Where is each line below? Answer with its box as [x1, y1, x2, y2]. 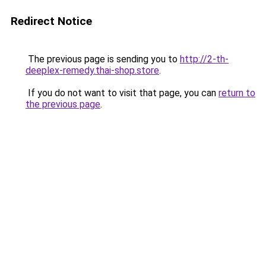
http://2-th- [180, 53, 229, 65]
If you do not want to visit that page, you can [26, 87, 218, 99]
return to [218, 87, 255, 99]
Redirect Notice [11, 14, 92, 28]
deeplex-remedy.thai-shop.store [26, 65, 159, 76]
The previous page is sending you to [26, 53, 180, 65]
